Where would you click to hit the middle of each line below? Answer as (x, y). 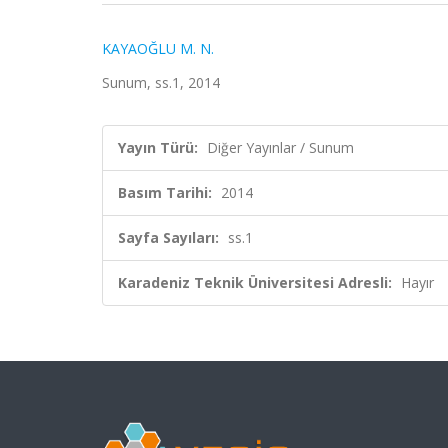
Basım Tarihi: (165, 192)
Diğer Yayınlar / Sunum (280, 147)
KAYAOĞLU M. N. (158, 48)
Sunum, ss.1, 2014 (161, 82)
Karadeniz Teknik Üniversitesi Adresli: (255, 282)
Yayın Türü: (158, 147)
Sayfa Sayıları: (168, 237)
